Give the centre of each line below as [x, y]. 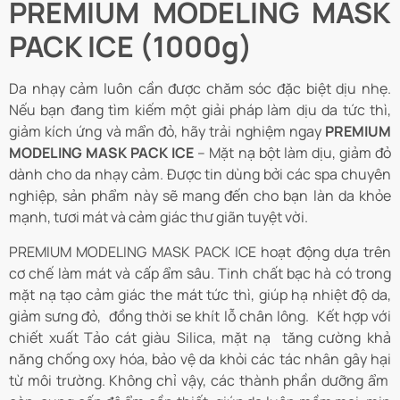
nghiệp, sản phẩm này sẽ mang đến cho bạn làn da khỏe [200, 196]
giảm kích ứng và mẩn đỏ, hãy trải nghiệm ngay [167, 132]
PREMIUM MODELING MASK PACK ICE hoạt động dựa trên [200, 251]
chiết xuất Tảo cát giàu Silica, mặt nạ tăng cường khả [200, 337]
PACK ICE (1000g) [131, 47]
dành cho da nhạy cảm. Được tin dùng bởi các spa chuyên [200, 175]
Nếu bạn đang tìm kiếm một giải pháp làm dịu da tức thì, [200, 110]
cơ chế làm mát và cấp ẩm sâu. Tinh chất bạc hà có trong [200, 273]
